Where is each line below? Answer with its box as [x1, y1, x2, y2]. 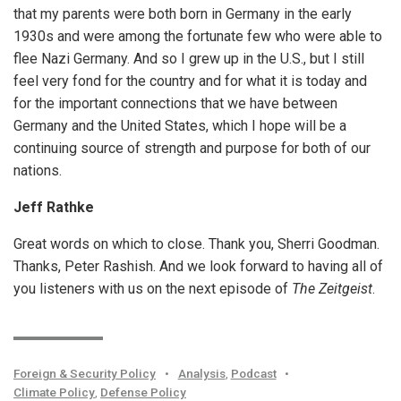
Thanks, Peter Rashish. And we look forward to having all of [13, 258, 383, 276]
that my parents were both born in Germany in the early [13, 5, 352, 23]
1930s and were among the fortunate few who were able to [13, 28, 382, 46]
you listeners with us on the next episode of [13, 280, 292, 298]
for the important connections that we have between [13, 95, 337, 113]
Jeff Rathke [13, 199, 94, 217]
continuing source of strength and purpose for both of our [13, 140, 371, 158]
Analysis [177, 366, 226, 381]
